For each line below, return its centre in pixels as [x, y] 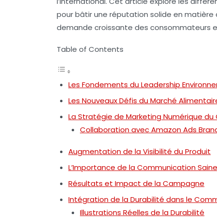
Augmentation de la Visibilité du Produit [139, 152]
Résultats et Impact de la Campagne [136, 184]
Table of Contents [90, 49]
